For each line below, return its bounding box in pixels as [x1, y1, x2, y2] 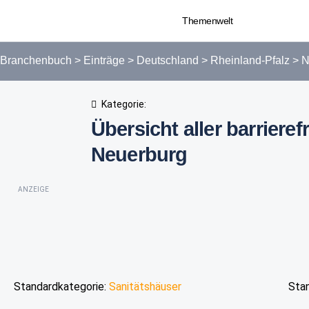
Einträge [83, 54, 125, 66]
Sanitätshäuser [109, 279, 181, 293]
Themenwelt [182, 15, 233, 26]
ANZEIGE [18, 186, 49, 193]
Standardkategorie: [14, 279, 109, 293]
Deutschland [137, 54, 199, 66]
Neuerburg [90, 143, 188, 166]
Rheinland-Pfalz [210, 54, 290, 66]
